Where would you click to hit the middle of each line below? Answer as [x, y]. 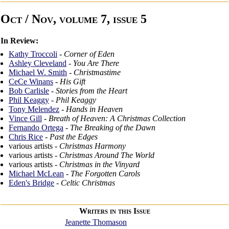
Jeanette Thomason [96, 222]
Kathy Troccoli [33, 54]
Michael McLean [36, 174]
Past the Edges [74, 137]
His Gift [73, 82]
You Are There [96, 63]
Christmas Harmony [93, 146]
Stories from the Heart [91, 91]
